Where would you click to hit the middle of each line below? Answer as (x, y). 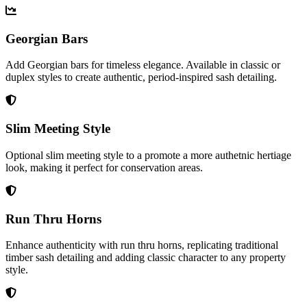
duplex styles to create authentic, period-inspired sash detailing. (141, 77)
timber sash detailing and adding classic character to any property (146, 258)
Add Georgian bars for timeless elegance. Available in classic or (143, 65)
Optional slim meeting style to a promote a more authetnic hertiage (148, 155)
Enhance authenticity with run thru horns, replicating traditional (142, 245)
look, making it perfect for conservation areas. (104, 167)
